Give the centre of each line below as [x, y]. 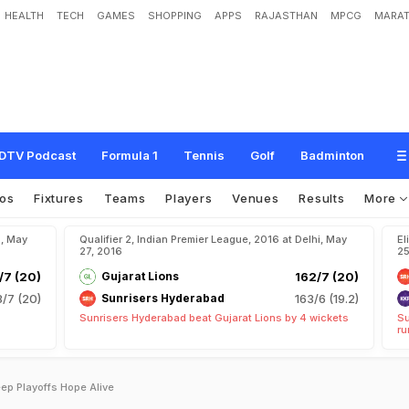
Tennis [204, 155]
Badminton [332, 155]
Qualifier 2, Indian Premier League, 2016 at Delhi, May [213, 239]
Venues [256, 198]
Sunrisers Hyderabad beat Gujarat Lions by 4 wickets [214, 318]
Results [322, 198]
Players [189, 198]
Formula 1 [130, 155]
